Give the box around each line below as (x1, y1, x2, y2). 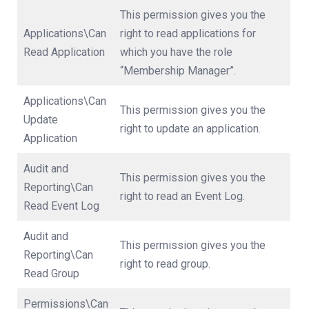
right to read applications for (120, 27, 256, 40)
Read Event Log (23, 199, 99, 212)
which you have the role (120, 46, 232, 59)
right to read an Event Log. (120, 190, 245, 203)
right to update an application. (120, 122, 261, 135)
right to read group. (120, 257, 210, 270)
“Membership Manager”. (120, 64, 236, 77)
